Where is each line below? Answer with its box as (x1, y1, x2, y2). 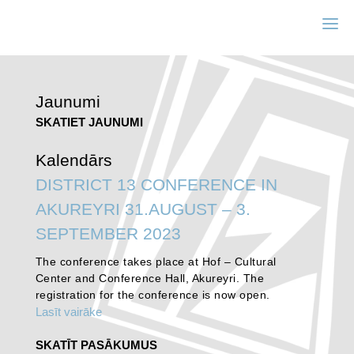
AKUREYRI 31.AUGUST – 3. (35, 199, 250, 218)
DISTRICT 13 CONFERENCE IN (35, 175, 277, 194)
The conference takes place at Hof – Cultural (35, 254, 277, 268)
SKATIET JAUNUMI (35, 115, 143, 130)
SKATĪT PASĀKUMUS (35, 337, 157, 352)
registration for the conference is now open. (35, 288, 270, 301)
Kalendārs (35, 150, 112, 169)
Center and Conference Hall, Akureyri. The (35, 271, 265, 284)
